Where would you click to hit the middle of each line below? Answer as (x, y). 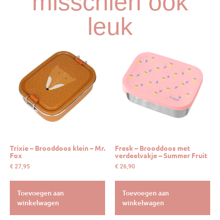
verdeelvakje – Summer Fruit (161, 155)
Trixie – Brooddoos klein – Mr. (57, 148)
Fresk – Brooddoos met (152, 148)
